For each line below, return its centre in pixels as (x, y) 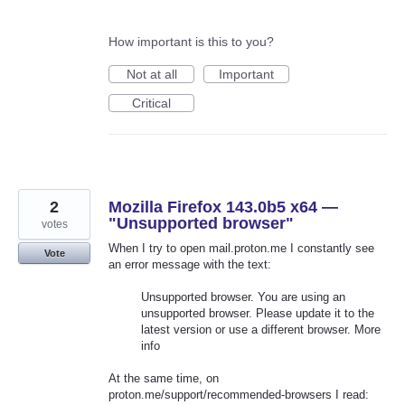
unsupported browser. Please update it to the (258, 314)
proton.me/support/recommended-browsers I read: (239, 395)
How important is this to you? (191, 41)
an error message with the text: (190, 264)
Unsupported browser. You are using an (244, 297)
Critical (151, 103)
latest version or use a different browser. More (261, 330)
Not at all (151, 74)
